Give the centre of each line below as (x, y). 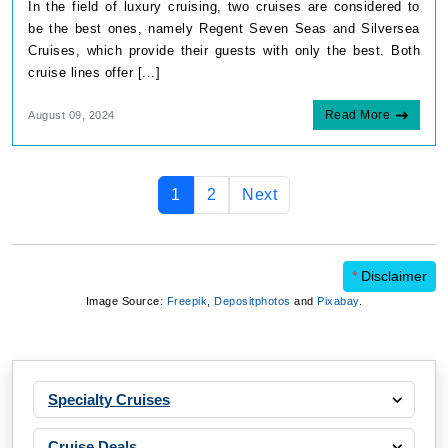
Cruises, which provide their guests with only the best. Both (224, 50)
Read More (357, 114)
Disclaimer (392, 275)
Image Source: (126, 300)
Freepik (187, 300)
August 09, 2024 (71, 114)
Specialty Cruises (109, 399)
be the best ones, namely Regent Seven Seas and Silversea (224, 28)
